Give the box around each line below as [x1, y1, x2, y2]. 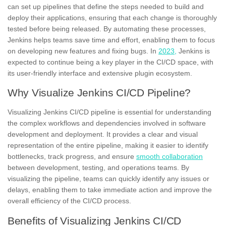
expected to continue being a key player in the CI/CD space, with [8, 58, 213, 67]
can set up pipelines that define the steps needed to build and [8, 3, 204, 11]
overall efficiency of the [8, 197, 83, 205]
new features [54, 47, 98, 55]
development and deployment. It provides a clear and [8, 130, 180, 139]
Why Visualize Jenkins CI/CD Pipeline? [8, 87, 191, 99]
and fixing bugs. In [98, 47, 158, 55]
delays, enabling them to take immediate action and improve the [8, 186, 212, 194]
